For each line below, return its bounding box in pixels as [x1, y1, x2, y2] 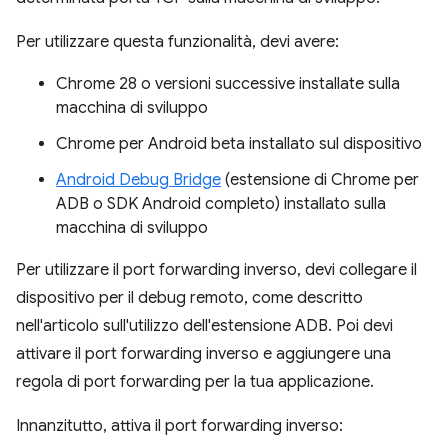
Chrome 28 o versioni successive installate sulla [56, 73, 400, 94]
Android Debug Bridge [56, 169, 221, 190]
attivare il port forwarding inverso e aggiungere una [16, 343, 391, 364]
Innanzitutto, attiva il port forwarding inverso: [16, 415, 343, 436]
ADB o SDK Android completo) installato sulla [56, 193, 386, 214]
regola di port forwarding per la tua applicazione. [16, 371, 374, 392]
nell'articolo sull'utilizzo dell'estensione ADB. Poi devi [16, 315, 393, 336]
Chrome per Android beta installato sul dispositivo [56, 133, 422, 154]
